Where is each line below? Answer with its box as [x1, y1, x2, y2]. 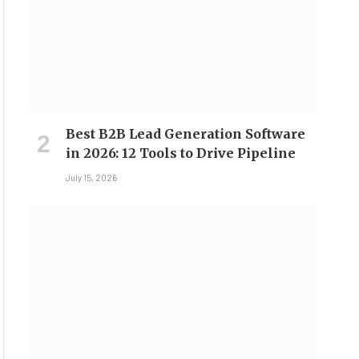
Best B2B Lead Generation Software [65, 126, 305, 143]
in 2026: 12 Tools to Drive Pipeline [65, 145, 296, 162]
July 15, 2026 [65, 172, 117, 184]
